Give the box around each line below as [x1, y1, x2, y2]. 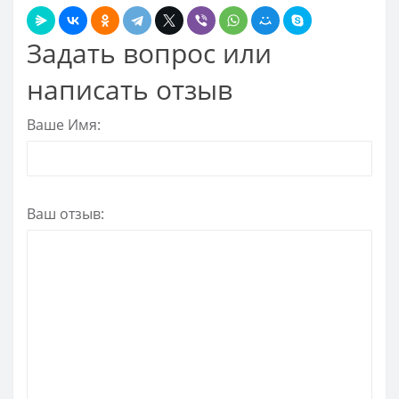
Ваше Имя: [27, 115, 101, 135]
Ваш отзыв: [27, 204, 104, 224]
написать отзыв [27, 70, 232, 108]
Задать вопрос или [27, 34, 272, 71]
